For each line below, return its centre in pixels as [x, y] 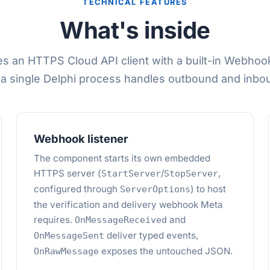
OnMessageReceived [121, 220]
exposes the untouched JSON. [165, 251]
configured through [77, 189]
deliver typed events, [151, 235]
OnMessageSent [69, 236]
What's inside [135, 30]
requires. [54, 220]
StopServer [191, 174]
